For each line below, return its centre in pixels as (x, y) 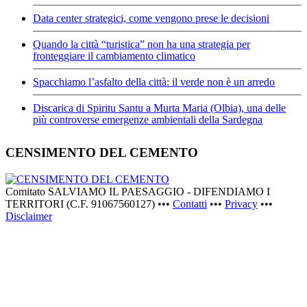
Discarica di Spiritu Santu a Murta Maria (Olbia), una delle (159, 108)
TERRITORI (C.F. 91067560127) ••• (89, 204)
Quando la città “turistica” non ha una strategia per (142, 45)
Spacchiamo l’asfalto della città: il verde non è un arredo (154, 82)
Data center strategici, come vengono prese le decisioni (151, 19)
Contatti (190, 204)
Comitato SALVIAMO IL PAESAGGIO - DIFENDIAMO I (138, 191)
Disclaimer (29, 216)
